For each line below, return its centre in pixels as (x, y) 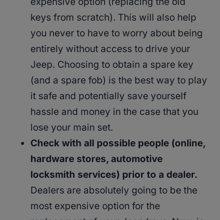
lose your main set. (72, 128)
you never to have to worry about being (117, 33)
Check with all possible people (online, (118, 143)
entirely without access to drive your (110, 49)
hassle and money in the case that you (114, 112)
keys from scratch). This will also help (113, 18)
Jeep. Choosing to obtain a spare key (112, 65)
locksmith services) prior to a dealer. (114, 175)
